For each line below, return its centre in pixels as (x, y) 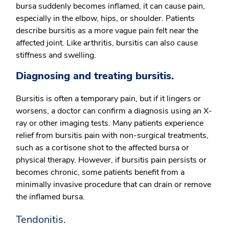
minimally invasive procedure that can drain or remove (113, 185)
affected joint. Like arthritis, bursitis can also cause (107, 43)
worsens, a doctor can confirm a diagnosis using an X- (114, 111)
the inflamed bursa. (50, 197)
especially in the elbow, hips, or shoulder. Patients (105, 18)
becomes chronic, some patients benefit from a (100, 172)
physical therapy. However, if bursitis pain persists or (111, 160)
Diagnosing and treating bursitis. (95, 76)
